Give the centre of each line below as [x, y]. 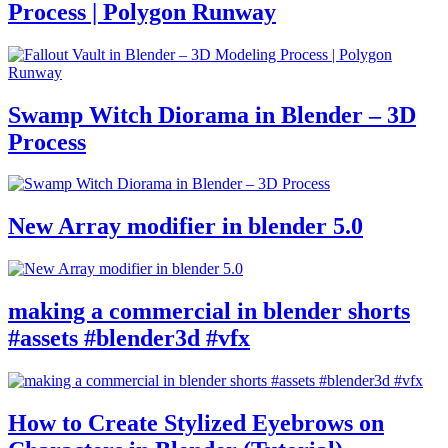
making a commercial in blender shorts [209, 311]
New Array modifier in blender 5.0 [185, 226]
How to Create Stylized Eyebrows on [196, 422]
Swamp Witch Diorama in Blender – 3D [212, 114]
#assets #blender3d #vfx [129, 338]
